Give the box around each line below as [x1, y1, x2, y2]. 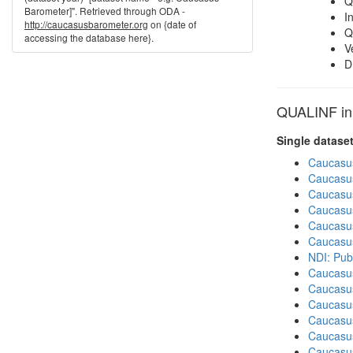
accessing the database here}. [24, 31, 154, 44]
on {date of [148, 17, 196, 31]
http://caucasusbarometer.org [24, 17, 148, 31]
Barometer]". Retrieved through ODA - [24, 4, 185, 17]
